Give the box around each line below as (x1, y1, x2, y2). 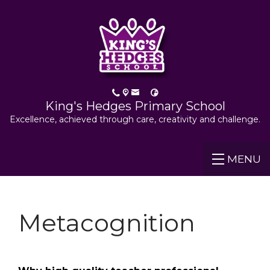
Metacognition (18, 208, 195, 238)
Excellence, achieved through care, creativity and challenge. (10, 114, 260, 125)
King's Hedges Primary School (45, 99, 225, 114)
